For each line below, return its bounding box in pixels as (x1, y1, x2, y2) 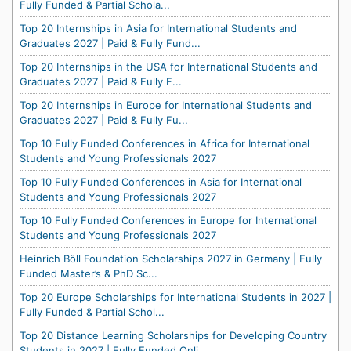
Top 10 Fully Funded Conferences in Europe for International (20, 214, 317, 226)
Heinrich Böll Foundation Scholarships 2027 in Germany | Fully (20, 252, 322, 265)
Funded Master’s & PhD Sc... (20, 267, 157, 280)
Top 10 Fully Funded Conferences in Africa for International (20, 137, 309, 150)
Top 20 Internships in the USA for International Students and (20, 60, 317, 73)
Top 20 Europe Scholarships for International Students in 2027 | (20, 291, 331, 303)
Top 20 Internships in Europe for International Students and (20, 99, 312, 111)
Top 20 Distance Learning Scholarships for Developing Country (20, 329, 327, 342)
